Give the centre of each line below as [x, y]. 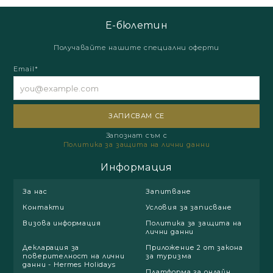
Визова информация [62, 223]
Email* [26, 69]
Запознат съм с [136, 135]
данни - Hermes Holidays [69, 264]
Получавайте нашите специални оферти [136, 48]
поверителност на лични [74, 256]
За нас [35, 191]
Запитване [168, 191]
